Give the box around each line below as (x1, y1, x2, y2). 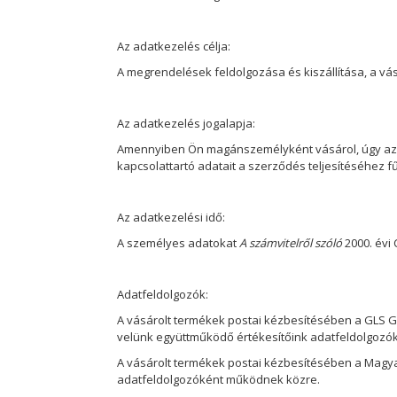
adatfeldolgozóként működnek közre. (117, 370, 320, 387)
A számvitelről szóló (239, 234, 342, 251)
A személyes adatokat (117, 234, 239, 251)
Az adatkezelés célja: (117, 37, 230, 54)
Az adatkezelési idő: (117, 208, 225, 225)
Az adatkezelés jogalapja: (117, 114, 255, 131)
